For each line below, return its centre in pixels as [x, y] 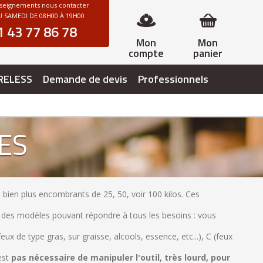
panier [208, 53]
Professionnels [173, 79]
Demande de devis [85, 79]
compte [146, 53]
